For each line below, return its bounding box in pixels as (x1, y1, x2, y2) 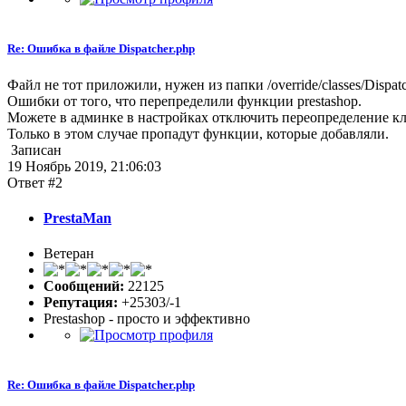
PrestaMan (43, 209, 111, 226)
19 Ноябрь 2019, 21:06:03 (7, 158, 161, 174)
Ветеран (43, 246, 94, 262)
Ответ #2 (7, 174, 63, 190)
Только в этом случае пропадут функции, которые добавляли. (7, 125, 389, 141)
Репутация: (43, 295, 118, 311)
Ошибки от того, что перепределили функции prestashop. (7, 92, 362, 109)
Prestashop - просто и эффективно (43, 311, 250, 327)
